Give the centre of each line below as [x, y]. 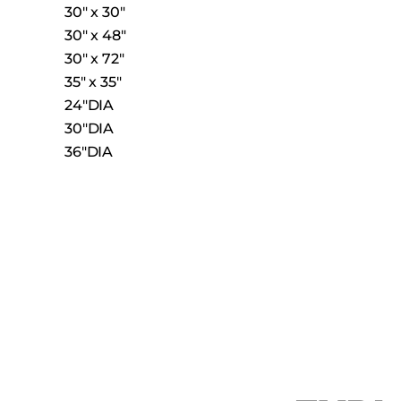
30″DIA [90, 128]
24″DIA [90, 105]
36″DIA [89, 152]
